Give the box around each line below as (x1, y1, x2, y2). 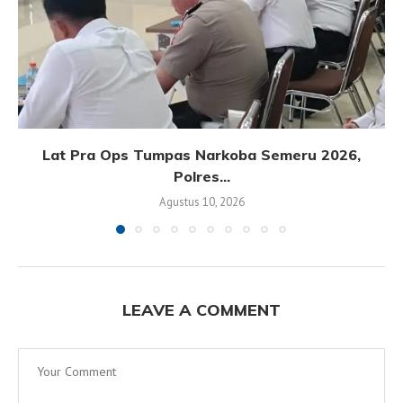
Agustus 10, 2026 (158, 193, 245, 210)
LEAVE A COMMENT (122, 299, 281, 320)
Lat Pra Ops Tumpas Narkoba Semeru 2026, (42, 145, 361, 164)
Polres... (173, 166, 230, 185)
